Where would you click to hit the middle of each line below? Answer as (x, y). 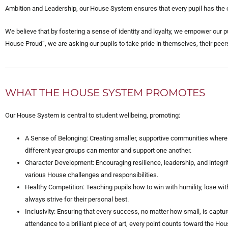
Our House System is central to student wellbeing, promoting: (93, 115)
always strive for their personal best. (77, 199)
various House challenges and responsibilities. (92, 175)
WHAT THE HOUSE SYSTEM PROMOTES (105, 92)
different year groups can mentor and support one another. (108, 150)
